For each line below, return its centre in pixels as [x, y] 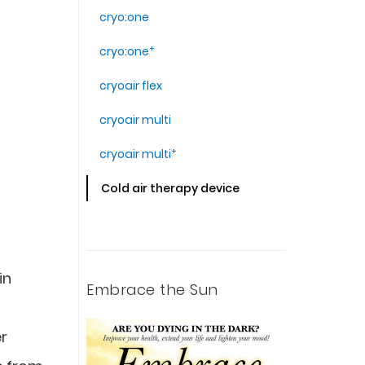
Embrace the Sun [152, 290]
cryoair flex [131, 86]
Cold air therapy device [170, 188]
